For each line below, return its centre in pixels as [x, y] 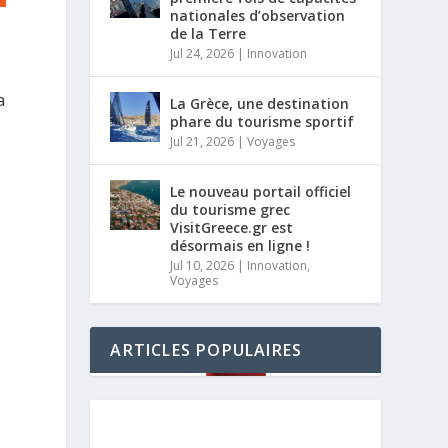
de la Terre [208, 33]
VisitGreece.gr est [232, 227]
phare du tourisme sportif [262, 121]
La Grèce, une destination [260, 103]
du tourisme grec [230, 209]
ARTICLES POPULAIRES [206, 350]
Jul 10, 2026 [202, 265]
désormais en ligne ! [240, 245]
